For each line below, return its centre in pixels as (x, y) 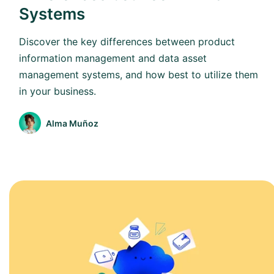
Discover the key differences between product (127, 42)
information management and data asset (113, 58)
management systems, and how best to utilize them (139, 75)
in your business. (57, 91)
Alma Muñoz (72, 123)
